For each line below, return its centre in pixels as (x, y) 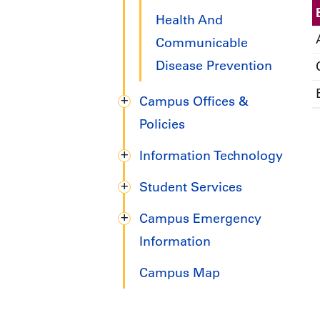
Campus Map (180, 273)
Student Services (191, 187)
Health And (189, 20)
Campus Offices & (194, 102)
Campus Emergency (200, 219)
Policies (162, 125)
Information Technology (211, 156)
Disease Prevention (214, 66)
